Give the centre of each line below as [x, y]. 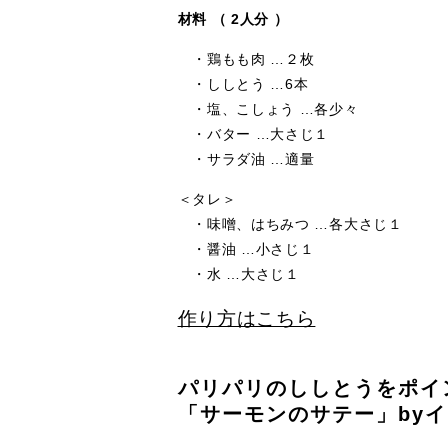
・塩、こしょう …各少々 [268, 108]
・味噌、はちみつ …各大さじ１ [290, 223]
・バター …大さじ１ [253, 133]
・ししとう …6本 [243, 83]
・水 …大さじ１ [238, 273]
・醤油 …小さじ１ [246, 248]
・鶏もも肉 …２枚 [246, 58]
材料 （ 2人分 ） [233, 18]
